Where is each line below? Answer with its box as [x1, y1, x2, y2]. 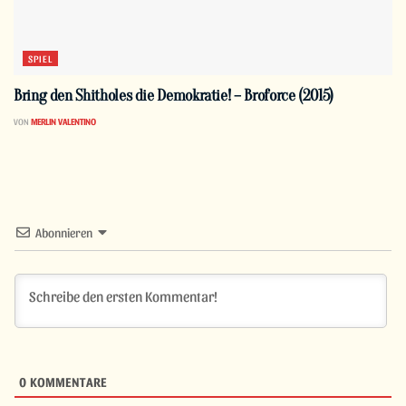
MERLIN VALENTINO [31, 116, 96, 128]
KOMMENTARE [27, 374, 107, 391]
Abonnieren [35, 225, 92, 241]
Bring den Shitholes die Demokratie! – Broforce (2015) [14, 86, 333, 106]
